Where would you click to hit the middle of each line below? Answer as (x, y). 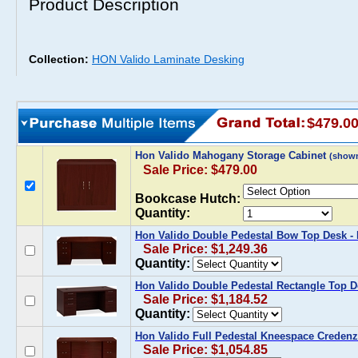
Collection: (60, 59)
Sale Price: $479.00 (200, 170)
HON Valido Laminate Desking (168, 59)
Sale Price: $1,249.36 (205, 249)
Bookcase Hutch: (188, 199)
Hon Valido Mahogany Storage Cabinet (232, 155)
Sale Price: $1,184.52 (205, 299)
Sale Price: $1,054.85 (205, 350)
